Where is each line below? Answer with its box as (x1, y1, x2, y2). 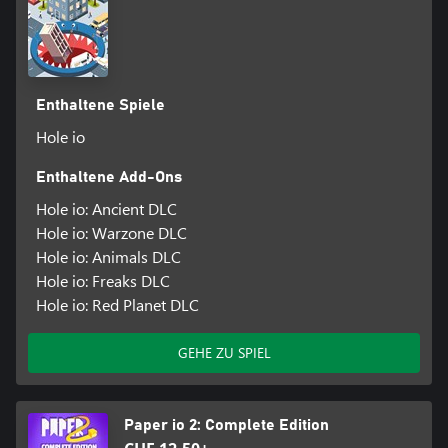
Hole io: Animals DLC (35, 246, 181, 268)
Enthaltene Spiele (35, 97, 165, 114)
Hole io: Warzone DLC (35, 222, 187, 244)
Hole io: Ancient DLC (35, 198, 177, 220)
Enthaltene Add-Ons (35, 169, 182, 186)
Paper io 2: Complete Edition (124, 417, 329, 434)
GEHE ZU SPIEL (177, 343, 271, 363)
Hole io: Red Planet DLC (35, 294, 199, 316)
